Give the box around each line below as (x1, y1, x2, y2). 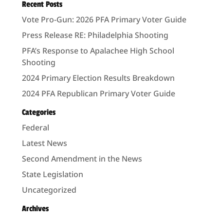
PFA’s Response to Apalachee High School (21, 45, 174, 56)
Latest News (21, 138, 67, 148)
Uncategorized (21, 184, 76, 195)
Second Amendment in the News (21, 153, 142, 164)
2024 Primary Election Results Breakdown (21, 73, 175, 83)
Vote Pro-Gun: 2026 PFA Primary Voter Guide (21, 14, 186, 25)
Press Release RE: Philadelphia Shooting (21, 30, 168, 40)
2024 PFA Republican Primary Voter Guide (21, 88, 175, 99)
